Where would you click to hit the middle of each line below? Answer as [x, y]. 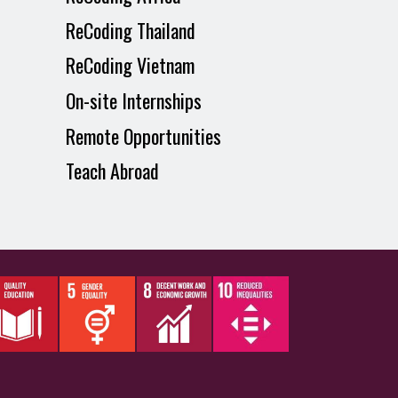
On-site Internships [133, 101]
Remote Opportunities [143, 135]
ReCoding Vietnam [130, 65]
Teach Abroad [114, 171]
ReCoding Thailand [130, 30]
